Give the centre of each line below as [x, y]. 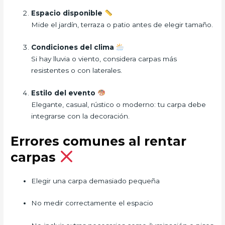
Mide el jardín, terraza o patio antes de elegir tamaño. [122, 24]
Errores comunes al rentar [99, 141]
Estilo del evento [65, 93]
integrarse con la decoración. [81, 116]
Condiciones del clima [74, 47]
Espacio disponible [68, 13]
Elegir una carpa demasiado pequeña [96, 181]
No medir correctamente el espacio [92, 203]
